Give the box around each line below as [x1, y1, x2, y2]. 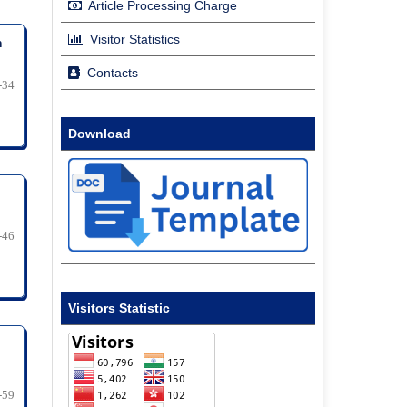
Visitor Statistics [86, 32, 180, 47]
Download [68, 126, 131, 142]
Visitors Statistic [68, 301, 170, 316]
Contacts [84, 65, 138, 81]
